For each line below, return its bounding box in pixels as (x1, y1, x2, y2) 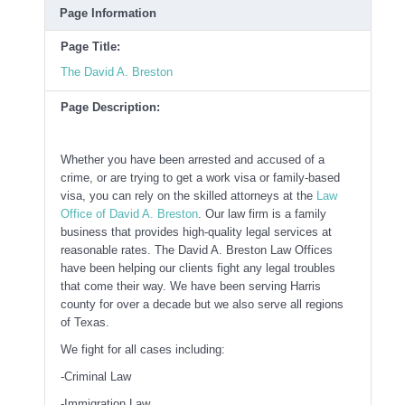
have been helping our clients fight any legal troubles (61, 260, 335, 275)
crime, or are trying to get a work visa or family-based (61, 170, 340, 184)
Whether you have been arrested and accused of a (61, 152, 325, 166)
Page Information (60, 5, 156, 20)
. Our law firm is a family (198, 206, 326, 221)
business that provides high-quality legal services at (61, 224, 332, 239)
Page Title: (61, 39, 120, 53)
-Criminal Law (61, 369, 131, 383)
